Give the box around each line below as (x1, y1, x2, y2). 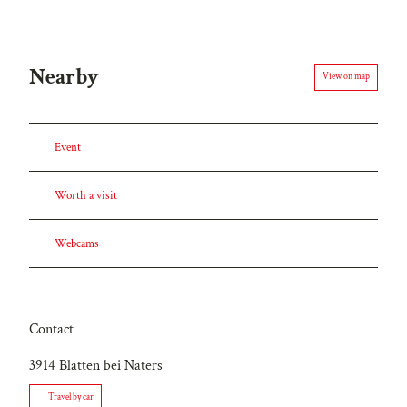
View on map (323, 71, 370, 84)
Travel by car (48, 392, 94, 404)
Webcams (55, 235, 99, 253)
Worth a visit (55, 187, 117, 204)
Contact (29, 320, 74, 340)
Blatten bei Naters (59, 356, 163, 376)
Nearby (29, 63, 99, 92)
